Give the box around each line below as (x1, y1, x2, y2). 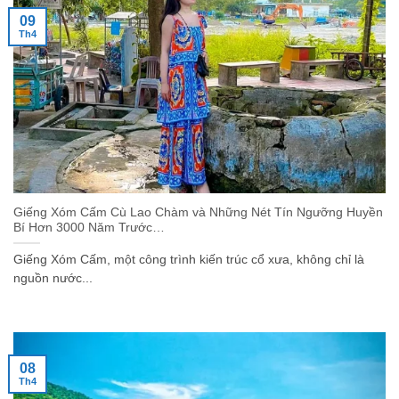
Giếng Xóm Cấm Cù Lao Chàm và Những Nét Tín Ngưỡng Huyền (13, 205, 383, 219)
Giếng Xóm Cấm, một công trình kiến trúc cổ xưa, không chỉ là (13, 252, 364, 266)
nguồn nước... (13, 271, 93, 285)
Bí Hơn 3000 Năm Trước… (13, 220, 165, 234)
